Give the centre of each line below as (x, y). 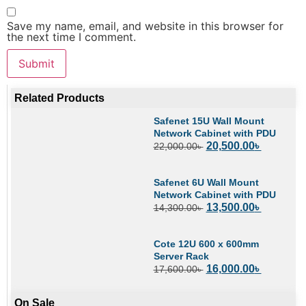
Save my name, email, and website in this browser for (145, 26)
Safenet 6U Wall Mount (206, 182)
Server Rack (181, 256)
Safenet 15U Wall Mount (209, 121)
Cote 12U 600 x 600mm (206, 244)
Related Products (59, 98)
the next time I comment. (71, 37)
